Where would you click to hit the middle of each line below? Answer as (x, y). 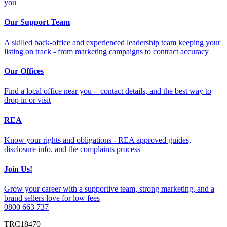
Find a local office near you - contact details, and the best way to (108, 91)
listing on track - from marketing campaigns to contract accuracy (106, 51)
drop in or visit (27, 100)
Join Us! (18, 169)
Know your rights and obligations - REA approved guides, (98, 140)
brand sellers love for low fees (52, 198)
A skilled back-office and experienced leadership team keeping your (112, 42)
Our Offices (24, 71)
